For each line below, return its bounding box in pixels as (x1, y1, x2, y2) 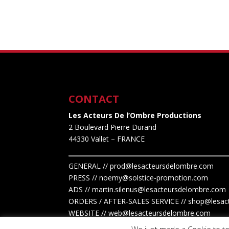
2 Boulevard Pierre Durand (68, 122, 157, 132)
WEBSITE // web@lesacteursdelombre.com (68, 208, 211, 218)
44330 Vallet (68, 133, 109, 144)
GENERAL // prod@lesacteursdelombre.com (68, 161, 214, 171)
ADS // (68, 184, 93, 194)
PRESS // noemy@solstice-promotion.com (68, 172, 209, 182)
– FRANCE (109, 133, 145, 144)
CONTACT (68, 91, 120, 106)
